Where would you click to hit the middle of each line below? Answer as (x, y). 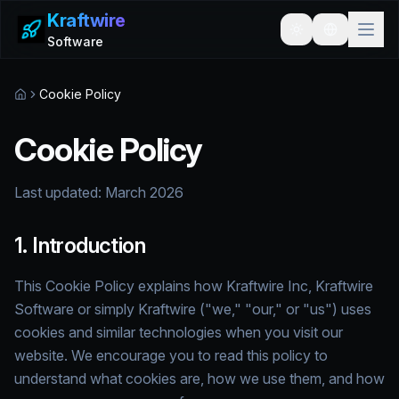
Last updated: (60, 192)
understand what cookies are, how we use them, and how (199, 379)
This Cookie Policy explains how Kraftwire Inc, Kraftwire (194, 286)
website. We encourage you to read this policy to (171, 355)
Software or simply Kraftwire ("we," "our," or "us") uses (193, 309)
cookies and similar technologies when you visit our (179, 332)
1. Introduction (80, 245)
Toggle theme (338, 37)
